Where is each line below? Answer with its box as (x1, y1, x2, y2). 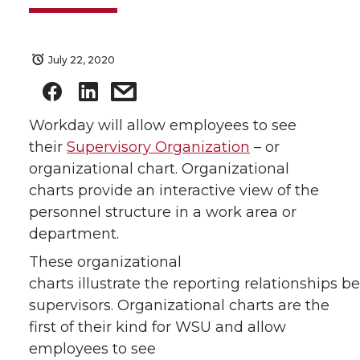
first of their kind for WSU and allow (29, 318, 286, 337)
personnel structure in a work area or (29, 203, 297, 222)
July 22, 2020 (48, 54, 115, 66)
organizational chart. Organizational (29, 160, 289, 178)
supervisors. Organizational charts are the (29, 297, 329, 315)
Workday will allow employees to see (29, 117, 297, 135)
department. (29, 225, 119, 243)
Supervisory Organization (67, 138, 250, 157)
